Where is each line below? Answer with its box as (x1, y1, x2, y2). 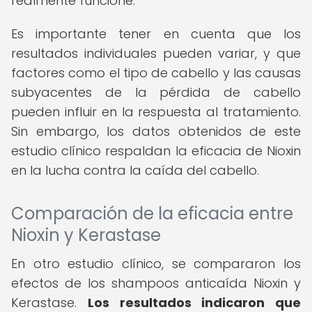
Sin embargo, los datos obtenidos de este (11, 123, 301, 140)
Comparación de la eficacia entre (11, 202, 293, 225)
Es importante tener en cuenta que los (11, 25, 301, 42)
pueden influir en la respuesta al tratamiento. (11, 103, 301, 120)
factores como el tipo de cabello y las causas (11, 64, 301, 81)
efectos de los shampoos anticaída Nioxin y (11, 274, 301, 292)
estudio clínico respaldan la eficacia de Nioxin (11, 142, 301, 159)
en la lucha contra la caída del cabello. (11, 162, 259, 179)
